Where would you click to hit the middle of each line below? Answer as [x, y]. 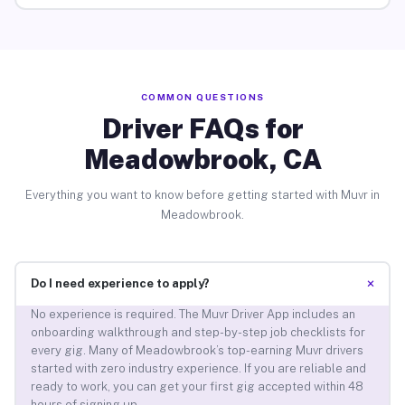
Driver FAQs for [202, 128]
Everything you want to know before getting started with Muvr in [202, 194]
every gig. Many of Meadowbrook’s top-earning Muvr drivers [197, 351]
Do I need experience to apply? [120, 284]
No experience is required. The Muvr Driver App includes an [193, 315]
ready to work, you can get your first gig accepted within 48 [197, 387]
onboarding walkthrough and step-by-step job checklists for [198, 333]
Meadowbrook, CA [202, 159]
